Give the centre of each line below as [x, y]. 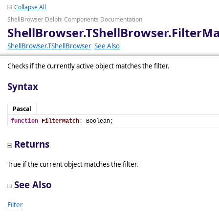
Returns [32, 144]
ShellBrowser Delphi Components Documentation [75, 19]
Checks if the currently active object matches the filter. [88, 66]
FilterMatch [60, 121]
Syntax [23, 86]
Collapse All [30, 7]
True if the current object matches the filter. [73, 164]
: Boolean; [96, 121]
